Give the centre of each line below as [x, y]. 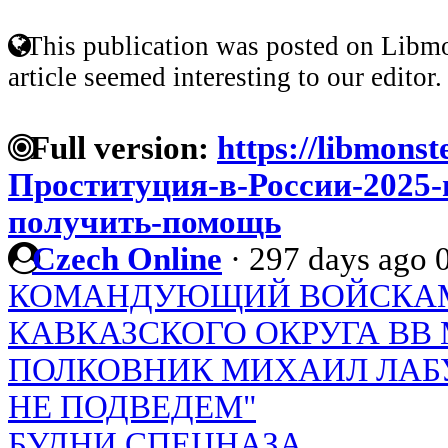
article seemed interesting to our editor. [225, 76]
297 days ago [338, 258]
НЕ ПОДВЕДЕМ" [132, 406]
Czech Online [127, 258]
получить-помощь [144, 221]
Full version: [115, 147]
